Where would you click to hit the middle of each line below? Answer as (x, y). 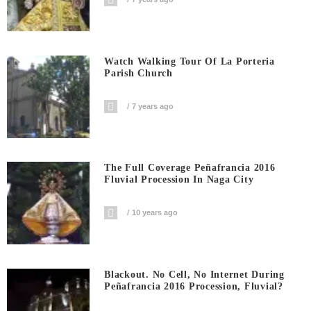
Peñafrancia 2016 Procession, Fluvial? (194, 286)
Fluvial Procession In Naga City (179, 180)
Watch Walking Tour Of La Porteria (190, 61)
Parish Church (138, 73)
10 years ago (155, 213)
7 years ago (153, 106)
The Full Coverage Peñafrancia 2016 (190, 168)
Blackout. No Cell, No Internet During (194, 274)
